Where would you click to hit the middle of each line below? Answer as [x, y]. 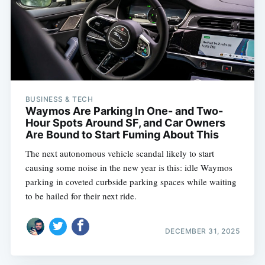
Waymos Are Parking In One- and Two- [124, 111]
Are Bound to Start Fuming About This [122, 135]
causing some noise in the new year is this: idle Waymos [129, 168]
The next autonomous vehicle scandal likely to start [119, 153]
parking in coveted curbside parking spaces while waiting [131, 182]
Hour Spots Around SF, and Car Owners [125, 123]
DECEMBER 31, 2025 [202, 231]
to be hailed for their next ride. [81, 196]
